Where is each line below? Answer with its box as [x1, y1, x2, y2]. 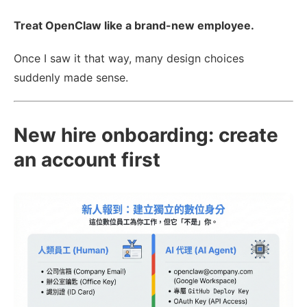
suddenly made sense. [14, 70, 128, 84]
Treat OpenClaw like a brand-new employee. [14, 18, 254, 32]
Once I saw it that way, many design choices [14, 51, 244, 65]
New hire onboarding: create [14, 123, 278, 147]
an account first [14, 147, 160, 171]
